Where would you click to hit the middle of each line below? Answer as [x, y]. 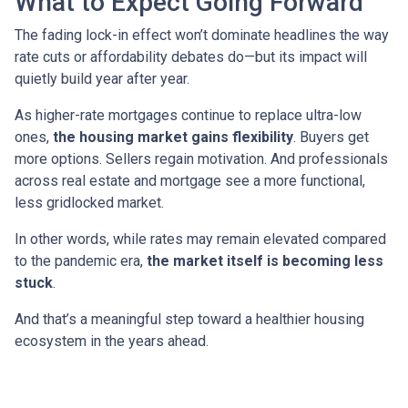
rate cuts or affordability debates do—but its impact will [191, 56]
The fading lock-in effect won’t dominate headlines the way [202, 35]
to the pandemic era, [81, 260]
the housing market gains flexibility [173, 137]
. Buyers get [331, 137]
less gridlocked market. [89, 202]
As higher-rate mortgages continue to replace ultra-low [188, 115]
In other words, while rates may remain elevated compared [200, 239]
